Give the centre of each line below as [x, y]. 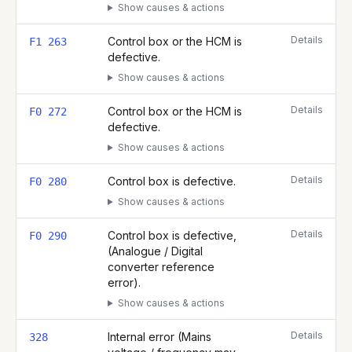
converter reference [161, 267]
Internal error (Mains [159, 337]
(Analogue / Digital [155, 251]
